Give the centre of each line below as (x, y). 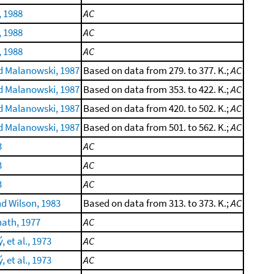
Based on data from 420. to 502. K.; (157, 108)
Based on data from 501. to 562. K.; (157, 127)
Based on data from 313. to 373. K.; (157, 203)
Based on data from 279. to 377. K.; (157, 70)
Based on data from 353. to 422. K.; (157, 89)
